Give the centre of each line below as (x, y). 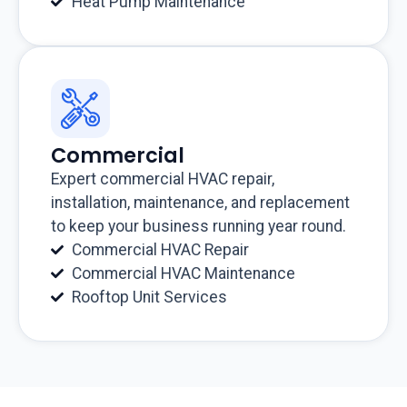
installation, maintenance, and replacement (200, 203)
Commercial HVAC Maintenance (183, 274)
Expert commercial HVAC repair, (163, 179)
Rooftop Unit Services (149, 298)
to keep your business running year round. (199, 227)
